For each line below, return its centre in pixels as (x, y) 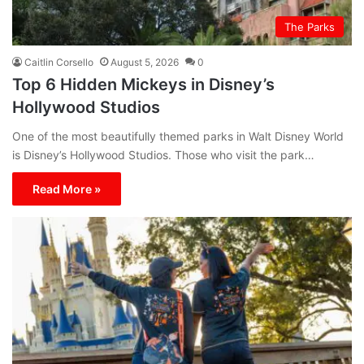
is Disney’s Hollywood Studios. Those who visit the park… (163, 155)
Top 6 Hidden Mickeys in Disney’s (143, 85)
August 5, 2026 (145, 63)
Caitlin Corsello (59, 63)
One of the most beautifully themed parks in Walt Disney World (178, 136)
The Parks (310, 27)
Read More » (67, 189)
